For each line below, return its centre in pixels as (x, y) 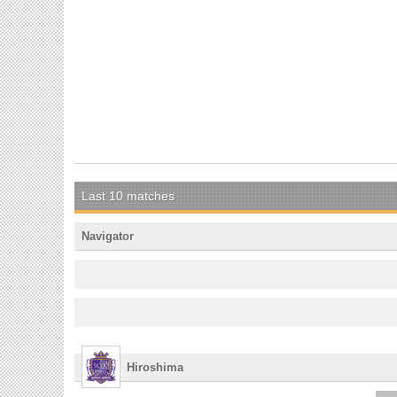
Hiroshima (156, 367)
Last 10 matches (128, 195)
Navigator (108, 236)
